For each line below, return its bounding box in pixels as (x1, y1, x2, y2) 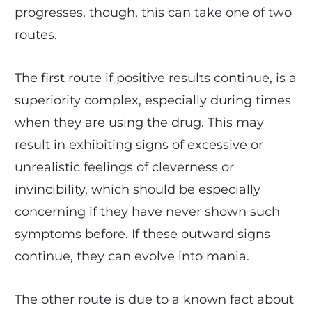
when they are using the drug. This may (14, 114, 264, 130)
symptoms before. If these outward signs (14, 226, 270, 242)
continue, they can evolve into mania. (14, 248, 249, 264)
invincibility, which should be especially (14, 181, 260, 197)
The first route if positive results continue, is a (14, 70, 297, 86)
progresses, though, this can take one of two (14, 4, 292, 20)
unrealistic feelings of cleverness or (14, 159, 234, 175)
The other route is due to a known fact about (14, 291, 294, 307)
